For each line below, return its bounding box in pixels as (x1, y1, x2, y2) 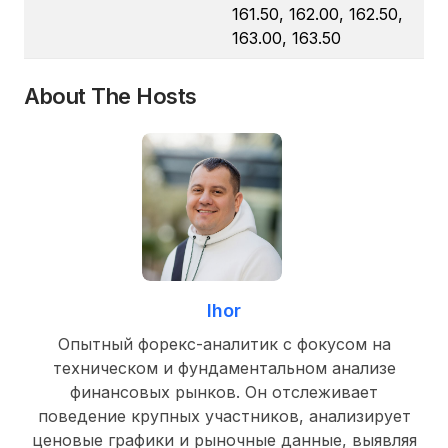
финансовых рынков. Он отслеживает (70, 381, 378, 402)
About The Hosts (24, 83, 197, 110)
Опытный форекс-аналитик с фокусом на (57, 333, 391, 354)
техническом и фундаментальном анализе (52, 357, 396, 378)
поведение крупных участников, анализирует (37, 405, 411, 426)
